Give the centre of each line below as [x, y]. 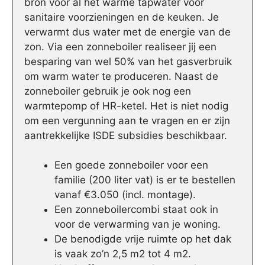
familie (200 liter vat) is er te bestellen [145, 180]
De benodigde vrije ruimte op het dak [143, 239]
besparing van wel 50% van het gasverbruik [128, 61]
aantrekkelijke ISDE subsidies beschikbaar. [126, 135]
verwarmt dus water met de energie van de [127, 32]
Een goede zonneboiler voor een [131, 165]
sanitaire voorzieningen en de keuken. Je [122, 17]
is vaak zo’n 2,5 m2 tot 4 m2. [123, 254]
